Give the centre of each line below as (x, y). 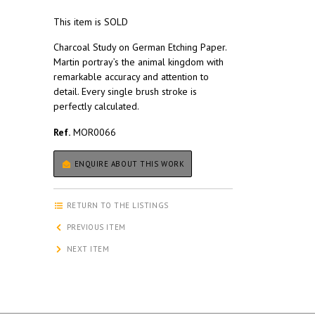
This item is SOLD (91, 22)
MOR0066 (93, 133)
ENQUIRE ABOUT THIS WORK (128, 164)
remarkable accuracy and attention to (131, 77)
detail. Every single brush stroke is (125, 92)
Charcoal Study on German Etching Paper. (140, 47)
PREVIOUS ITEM (95, 227)
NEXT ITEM (87, 249)
